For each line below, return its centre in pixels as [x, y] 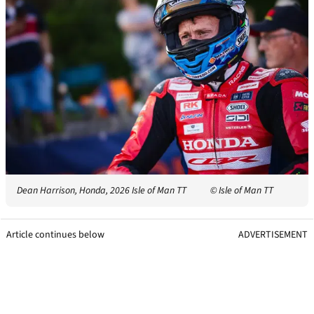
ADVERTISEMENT [273, 234]
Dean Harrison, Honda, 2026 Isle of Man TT [102, 190]
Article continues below [55, 234]
